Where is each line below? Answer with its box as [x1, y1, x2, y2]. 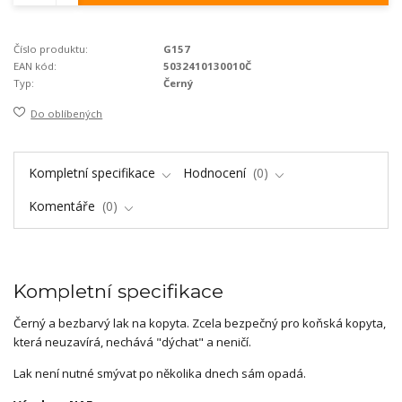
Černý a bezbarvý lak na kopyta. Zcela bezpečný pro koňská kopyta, [13, 314, 386, 331]
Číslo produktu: [13, 41, 88, 56]
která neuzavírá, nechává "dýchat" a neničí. [13, 333, 251, 350]
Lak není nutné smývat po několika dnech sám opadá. [13, 364, 309, 381]
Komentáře [28, 197, 99, 214]
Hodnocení [183, 164, 249, 182]
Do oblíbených [31, 107, 103, 121]
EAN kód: [13, 58, 57, 73]
